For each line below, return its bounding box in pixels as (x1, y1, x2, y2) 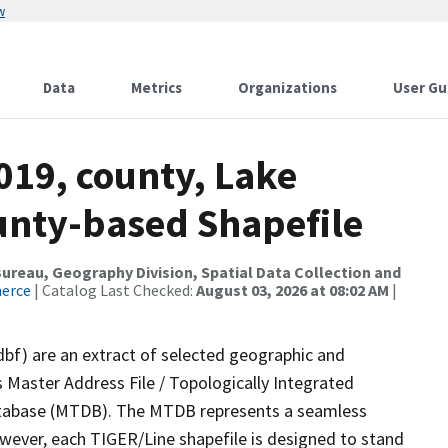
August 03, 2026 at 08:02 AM (196, 280, 389, 300)
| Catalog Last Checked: (31, 280, 196, 300)
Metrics (131, 78, 182, 97)
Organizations (238, 78, 337, 97)
